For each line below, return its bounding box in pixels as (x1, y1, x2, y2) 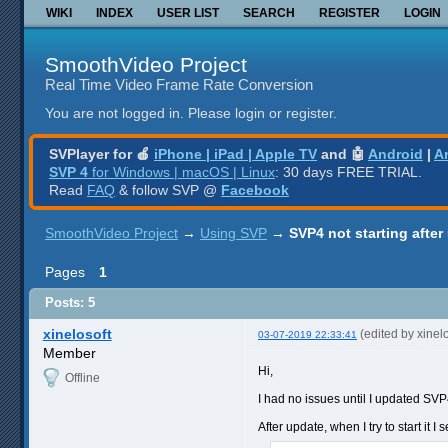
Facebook (221, 181, 289, 198)
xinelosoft (42, 325, 112, 342)
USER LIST (157, 5, 219, 20)
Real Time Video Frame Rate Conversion (45, 75, 313, 93)
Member (42, 344, 96, 361)
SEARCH (243, 5, 295, 20)
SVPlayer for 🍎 (49, 145, 154, 162)
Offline (64, 370, 100, 385)
